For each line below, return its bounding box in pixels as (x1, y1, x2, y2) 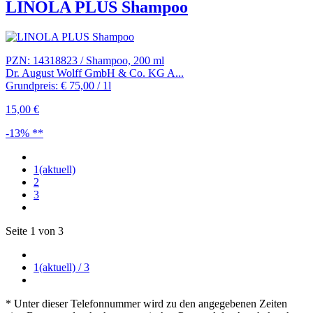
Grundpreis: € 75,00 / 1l (6, 79, 111, 92)
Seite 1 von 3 (6, 224, 64, 237)
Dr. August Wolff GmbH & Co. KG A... (6, 66, 184, 79)
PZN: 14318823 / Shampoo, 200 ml (6, 54, 164, 66)
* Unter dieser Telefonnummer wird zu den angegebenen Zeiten (6, 297, 287, 310)
